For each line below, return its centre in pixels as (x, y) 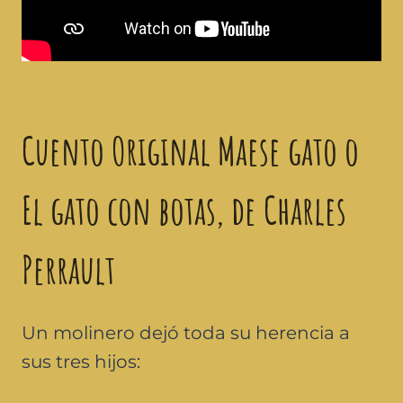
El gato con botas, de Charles (184, 209)
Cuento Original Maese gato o (190, 150)
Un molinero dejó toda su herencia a (186, 332)
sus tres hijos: (81, 361)
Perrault (68, 269)
